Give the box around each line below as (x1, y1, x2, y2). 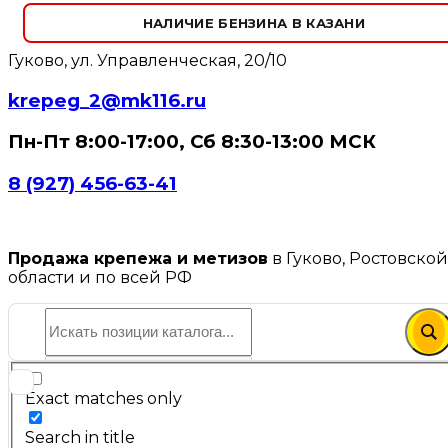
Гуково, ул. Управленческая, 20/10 (8, 51, 287, 70)
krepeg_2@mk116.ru (8, 88, 206, 112)
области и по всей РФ (8, 267, 192, 287)
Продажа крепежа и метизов (8, 248, 268, 268)
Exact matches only (25, 389, 182, 409)
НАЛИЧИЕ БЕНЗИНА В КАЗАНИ (142, 15, 366, 31)
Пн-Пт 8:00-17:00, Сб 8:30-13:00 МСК (8, 130, 376, 154)
